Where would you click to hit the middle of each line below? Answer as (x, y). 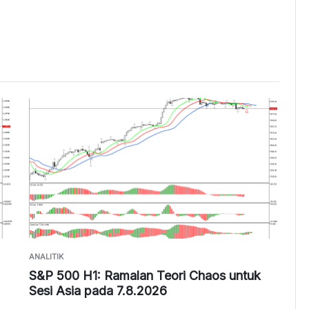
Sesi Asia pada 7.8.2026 (98, 291)
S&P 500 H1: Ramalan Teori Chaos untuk (144, 276)
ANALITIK (46, 257)
